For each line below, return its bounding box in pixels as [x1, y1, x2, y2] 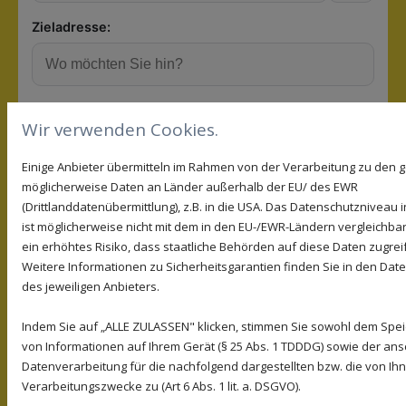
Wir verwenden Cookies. [22, 118, 218, 141]
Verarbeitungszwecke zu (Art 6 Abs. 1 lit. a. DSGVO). [22, 378, 301, 394]
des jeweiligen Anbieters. [22, 278, 159, 295]
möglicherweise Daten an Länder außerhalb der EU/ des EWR [22, 179, 358, 195]
